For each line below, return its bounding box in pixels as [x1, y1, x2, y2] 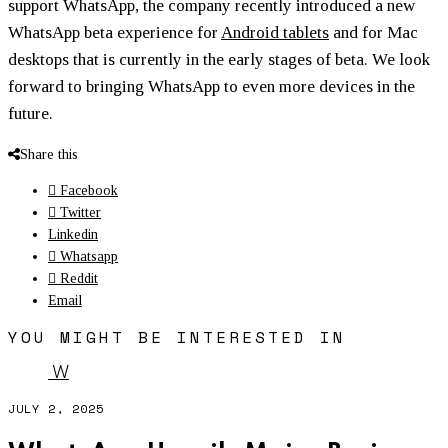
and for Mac [329, 22, 418, 42]
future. [8, 103, 53, 123]
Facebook [60, 182, 118, 198]
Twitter [60, 204, 101, 220]
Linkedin [48, 226, 98, 242]
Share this [20, 146, 78, 162]
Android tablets [221, 22, 329, 42]
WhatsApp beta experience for [8, 22, 221, 42]
